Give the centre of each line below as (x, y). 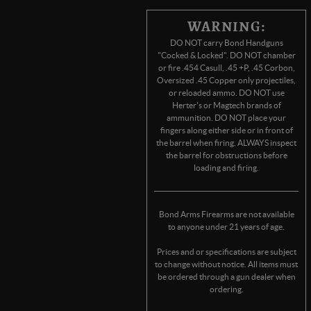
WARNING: (226, 27)
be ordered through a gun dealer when (226, 277)
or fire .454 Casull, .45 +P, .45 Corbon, (226, 68)
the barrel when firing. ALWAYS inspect (226, 143)
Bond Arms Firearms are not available (226, 214)
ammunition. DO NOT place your (226, 118)
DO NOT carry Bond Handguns (226, 43)
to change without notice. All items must (226, 264)
